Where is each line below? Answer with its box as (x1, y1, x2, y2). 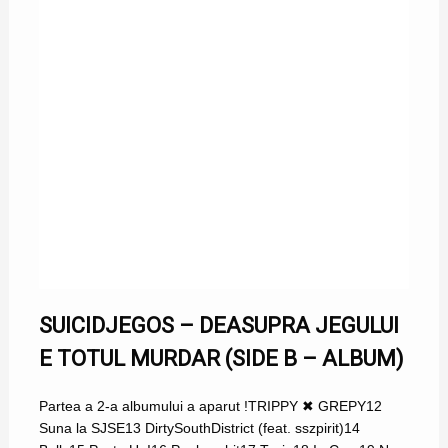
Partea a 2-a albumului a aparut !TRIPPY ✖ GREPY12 (38, 398, 382, 415)
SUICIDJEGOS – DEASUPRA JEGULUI (38, 313, 399, 339)
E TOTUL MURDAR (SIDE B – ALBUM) (38, 346, 404, 372)
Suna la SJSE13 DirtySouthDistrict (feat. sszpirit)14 (38, 420, 360, 437)
